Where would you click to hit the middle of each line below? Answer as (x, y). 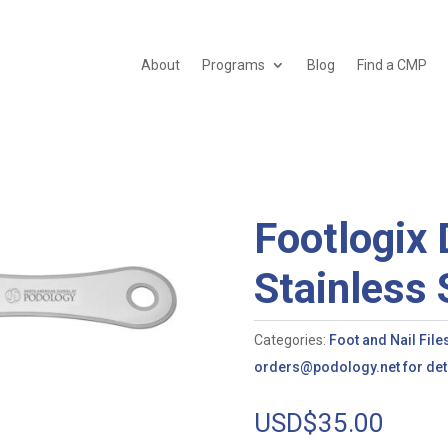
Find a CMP (391, 64)
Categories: (291, 339)
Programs (233, 64)
